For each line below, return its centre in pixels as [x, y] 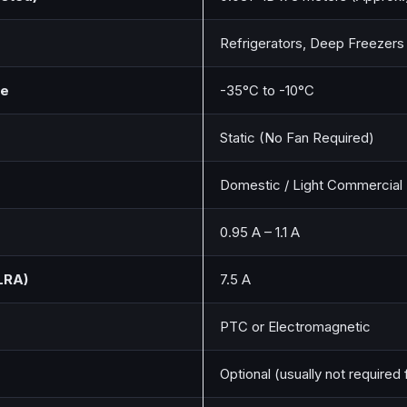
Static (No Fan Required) [297, 138]
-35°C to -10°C [267, 91]
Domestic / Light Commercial [311, 185]
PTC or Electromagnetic [295, 327]
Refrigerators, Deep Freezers [312, 44]
